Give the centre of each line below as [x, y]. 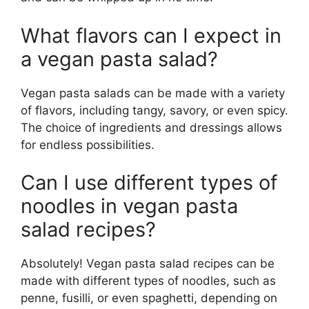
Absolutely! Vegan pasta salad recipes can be [148, 264]
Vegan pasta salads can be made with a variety [153, 93]
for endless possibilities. [88, 144]
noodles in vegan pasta [129, 206]
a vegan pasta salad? [119, 59]
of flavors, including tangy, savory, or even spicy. [154, 110]
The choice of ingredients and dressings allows [151, 127]
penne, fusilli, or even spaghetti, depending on [149, 298]
